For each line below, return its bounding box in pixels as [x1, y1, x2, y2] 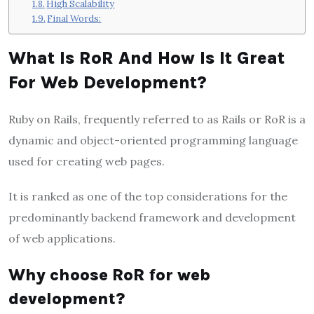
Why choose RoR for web [8, 264, 210, 285]
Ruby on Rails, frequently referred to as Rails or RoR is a [8, 111, 306, 126]
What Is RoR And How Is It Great [8, 47, 285, 68]
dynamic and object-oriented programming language [8, 132, 298, 147]
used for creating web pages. [8, 153, 165, 168]
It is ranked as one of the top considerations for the [8, 189, 287, 203]
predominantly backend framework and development [8, 210, 296, 224]
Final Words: [47, 13, 102, 25]
